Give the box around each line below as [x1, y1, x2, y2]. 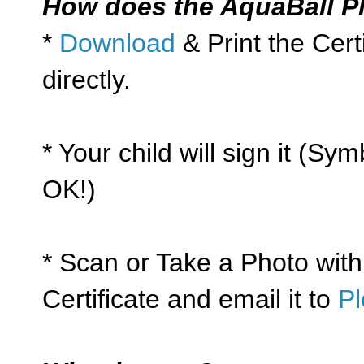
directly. [42, 64, 131, 94]
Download [59, 28, 175, 58]
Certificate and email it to [42, 284, 338, 314]
